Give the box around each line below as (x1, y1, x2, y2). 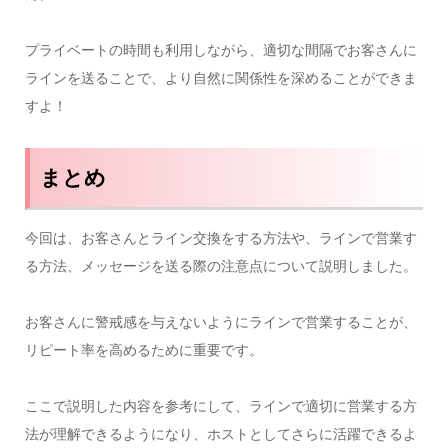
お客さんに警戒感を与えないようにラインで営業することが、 (24, 312, 417, 332)
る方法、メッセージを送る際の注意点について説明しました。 (24, 256, 417, 276)
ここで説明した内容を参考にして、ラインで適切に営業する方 (24, 396, 417, 416)
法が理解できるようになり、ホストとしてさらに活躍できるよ (24, 424, 417, 444)
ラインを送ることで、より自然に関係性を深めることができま (24, 68, 417, 88)
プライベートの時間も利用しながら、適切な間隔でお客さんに (24, 40, 417, 60)
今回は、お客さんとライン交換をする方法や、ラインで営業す (24, 228, 417, 248)
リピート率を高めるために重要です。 (24, 340, 263, 360)
